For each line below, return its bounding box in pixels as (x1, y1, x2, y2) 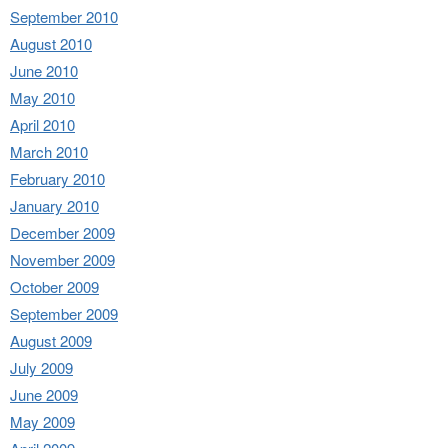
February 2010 (10, 167, 105, 189)
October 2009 (10, 275, 99, 297)
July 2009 (10, 356, 73, 378)
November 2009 (10, 248, 115, 270)
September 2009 (10, 302, 118, 324)
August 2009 (10, 329, 92, 351)
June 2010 (10, 59, 78, 81)
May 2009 (10, 410, 75, 432)
